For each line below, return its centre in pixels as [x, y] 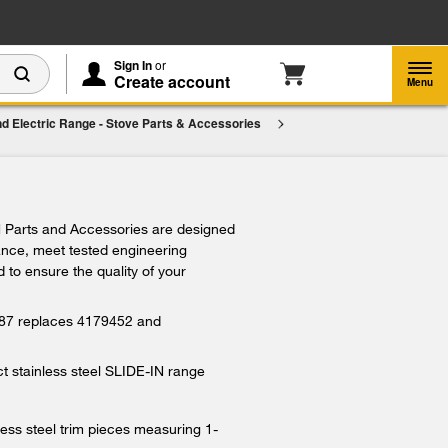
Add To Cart [159, 215]
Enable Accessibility [278, 22]
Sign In [133, 65]
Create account [172, 81]
